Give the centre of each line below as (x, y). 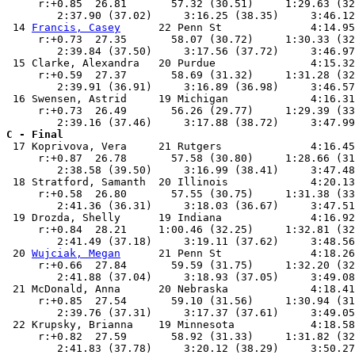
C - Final (35, 134)
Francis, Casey (76, 27)
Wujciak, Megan (76, 253)
